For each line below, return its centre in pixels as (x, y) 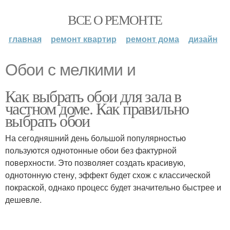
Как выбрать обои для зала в (93, 96)
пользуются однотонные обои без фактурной (91, 150)
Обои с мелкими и (70, 70)
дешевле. (23, 199)
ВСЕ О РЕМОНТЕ (115, 20)
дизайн (203, 39)
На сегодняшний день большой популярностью (95, 138)
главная (25, 39)
